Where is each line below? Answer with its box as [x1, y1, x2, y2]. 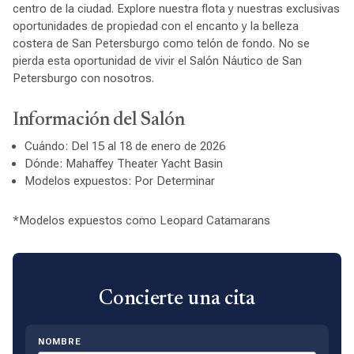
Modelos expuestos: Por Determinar [24, 173, 215, 188]
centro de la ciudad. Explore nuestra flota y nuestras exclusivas [12, 2, 340, 16]
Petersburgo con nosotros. [12, 71, 154, 85]
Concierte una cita [99, 288, 255, 310]
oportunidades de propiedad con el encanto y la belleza [12, 19, 299, 33]
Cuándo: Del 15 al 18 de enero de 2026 [24, 138, 225, 153]
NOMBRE [37, 336, 81, 347]
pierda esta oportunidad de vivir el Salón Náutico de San [12, 54, 302, 68]
